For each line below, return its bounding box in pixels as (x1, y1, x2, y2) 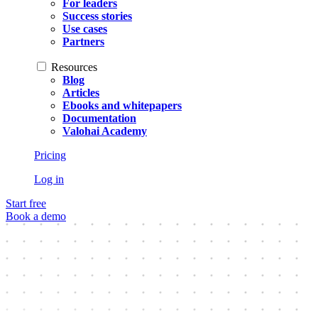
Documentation (62, 112, 136, 125)
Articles (62, 87, 99, 99)
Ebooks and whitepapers (62, 99, 182, 112)
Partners (62, 35, 104, 48)
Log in (34, 173, 64, 186)
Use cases (62, 23, 107, 35)
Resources (51, 61, 97, 74)
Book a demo (6, 210, 66, 223)
